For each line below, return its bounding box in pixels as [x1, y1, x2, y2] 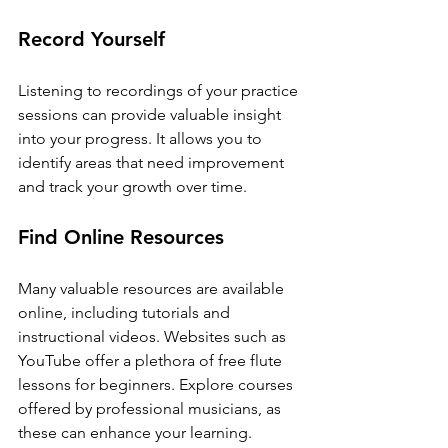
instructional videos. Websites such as [18, 326, 290, 346]
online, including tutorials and [18, 302, 234, 322]
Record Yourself [18, 26, 165, 51]
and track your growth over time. [18, 176, 247, 196]
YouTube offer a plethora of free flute [18, 350, 286, 370]
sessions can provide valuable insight [18, 104, 285, 124]
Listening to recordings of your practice [18, 80, 302, 100]
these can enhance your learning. [18, 422, 252, 442]
